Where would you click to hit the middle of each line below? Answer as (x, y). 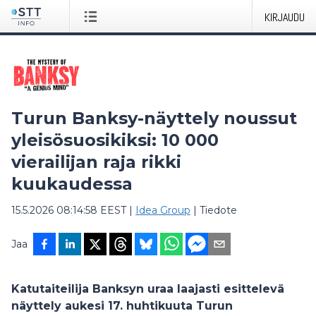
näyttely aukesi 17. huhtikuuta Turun (122, 306)
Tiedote (218, 210)
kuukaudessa (72, 184)
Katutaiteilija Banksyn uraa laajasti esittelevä (148, 289)
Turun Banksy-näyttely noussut (154, 118)
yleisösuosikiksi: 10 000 (115, 140)
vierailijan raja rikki (96, 162)
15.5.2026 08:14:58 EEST (69, 210)
